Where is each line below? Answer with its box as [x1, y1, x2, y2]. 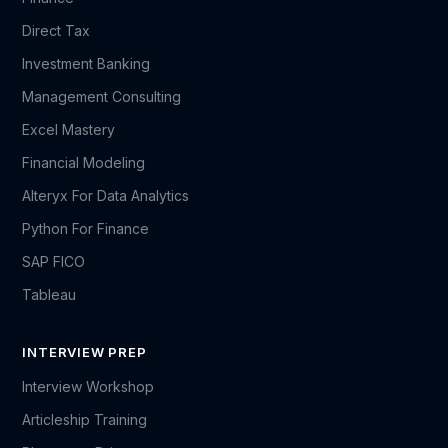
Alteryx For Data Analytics [22, 187, 190, 204]
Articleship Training [22, 411, 148, 428]
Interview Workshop [22, 378, 155, 395]
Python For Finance [22, 220, 150, 237]
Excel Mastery [22, 121, 116, 138]
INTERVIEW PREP [22, 344, 147, 360]
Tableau [22, 286, 77, 303]
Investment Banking [22, 55, 151, 72]
